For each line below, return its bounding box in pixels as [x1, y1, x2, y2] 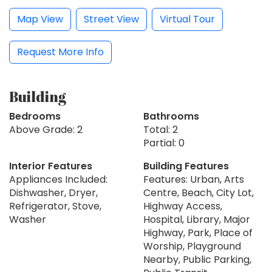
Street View [84, 12, 139, 27]
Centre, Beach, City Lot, [143, 186, 254, 200]
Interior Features [9, 159, 92, 174]
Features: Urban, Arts [143, 172, 244, 187]
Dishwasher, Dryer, [9, 186, 98, 200]
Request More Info [17, 45, 104, 59]
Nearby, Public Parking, [143, 253, 251, 267]
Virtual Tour [160, 12, 215, 27]
